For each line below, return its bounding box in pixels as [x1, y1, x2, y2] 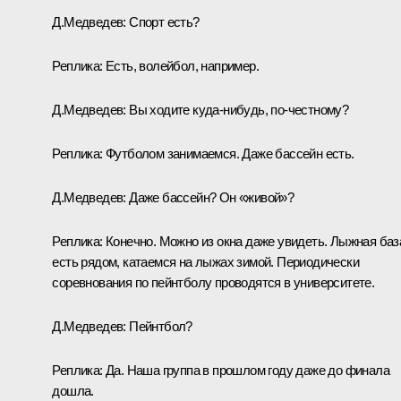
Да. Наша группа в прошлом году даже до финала [102, 362, 389, 378]
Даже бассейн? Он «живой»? [125, 189, 294, 205]
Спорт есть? [125, 13, 200, 30]
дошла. [52, 382, 94, 398]
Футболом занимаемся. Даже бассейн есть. [102, 145, 354, 161]
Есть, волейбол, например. [102, 57, 259, 73]
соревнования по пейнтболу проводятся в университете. [52, 274, 375, 290]
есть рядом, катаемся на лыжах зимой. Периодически [52, 253, 359, 269]
